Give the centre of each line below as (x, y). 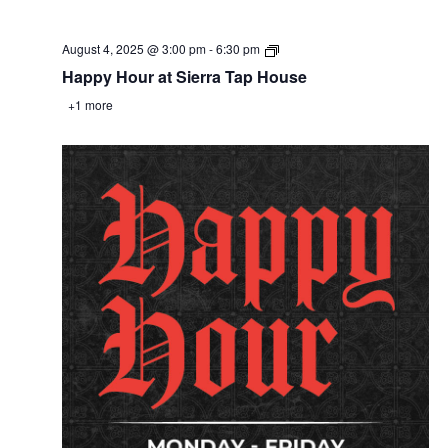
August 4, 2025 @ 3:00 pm (133, 49)
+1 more (88, 105)
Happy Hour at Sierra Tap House (184, 77)
